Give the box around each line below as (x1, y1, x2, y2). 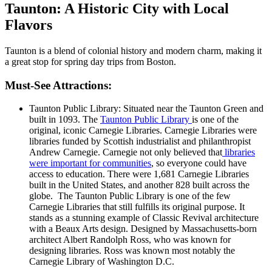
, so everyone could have (151, 158, 246, 169)
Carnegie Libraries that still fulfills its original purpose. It (29, 202, 245, 212)
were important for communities (29, 158, 151, 169)
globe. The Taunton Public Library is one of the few (29, 191, 231, 202)
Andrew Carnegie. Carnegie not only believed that (29, 147, 222, 158)
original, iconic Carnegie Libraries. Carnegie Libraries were (29, 125, 257, 136)
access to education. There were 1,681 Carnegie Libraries (29, 169, 249, 180)
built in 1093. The (29, 114, 100, 125)
